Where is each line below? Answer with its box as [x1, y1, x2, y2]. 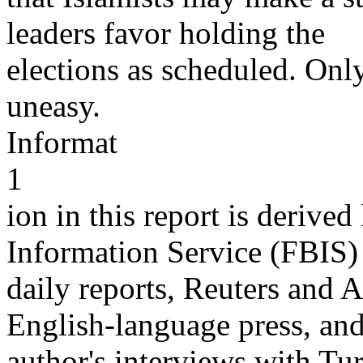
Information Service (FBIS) [6, 234, 358, 269]
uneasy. [6, 88, 100, 123]
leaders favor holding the [6, 15, 325, 50]
